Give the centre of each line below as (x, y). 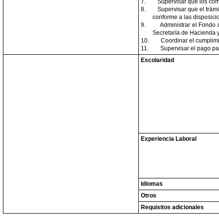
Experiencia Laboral (169, 139)
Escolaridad (157, 60)
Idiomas (152, 184)
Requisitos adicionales (172, 207)
